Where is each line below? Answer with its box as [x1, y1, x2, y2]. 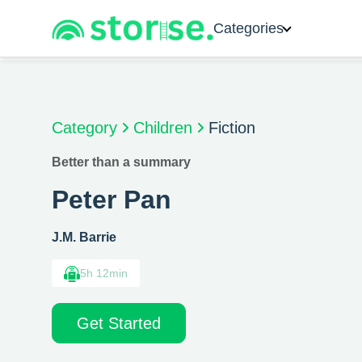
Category [52, 119, 117, 137]
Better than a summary [52, 155, 191, 170]
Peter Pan [52, 185, 171, 215]
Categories [213, 20, 284, 36]
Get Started [77, 314, 161, 333]
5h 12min [80, 267, 128, 280]
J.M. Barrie [52, 230, 116, 245]
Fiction [208, 119, 255, 137]
